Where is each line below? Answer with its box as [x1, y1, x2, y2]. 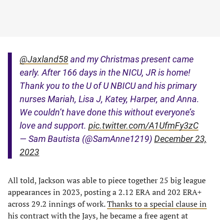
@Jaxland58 [20, 54, 68, 64]
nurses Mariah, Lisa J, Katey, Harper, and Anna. [20, 94, 199, 104]
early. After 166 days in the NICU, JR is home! [20, 67, 191, 78]
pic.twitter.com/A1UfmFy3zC [88, 120, 198, 131]
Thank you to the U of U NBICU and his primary [20, 81, 196, 91]
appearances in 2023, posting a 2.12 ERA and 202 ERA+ [8, 187, 202, 197]
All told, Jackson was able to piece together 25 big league [8, 175, 206, 186]
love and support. [20, 120, 88, 131]
